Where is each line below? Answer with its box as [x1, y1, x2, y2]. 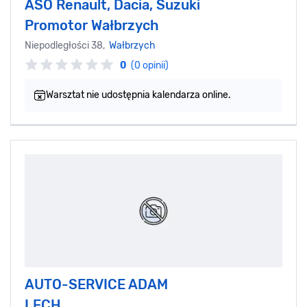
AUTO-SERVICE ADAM [25, 276, 168, 293]
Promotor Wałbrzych [25, 17, 159, 34]
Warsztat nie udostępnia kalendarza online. [46, 89, 231, 101]
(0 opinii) [131, 60, 169, 72]
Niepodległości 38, [25, 40, 109, 52]
